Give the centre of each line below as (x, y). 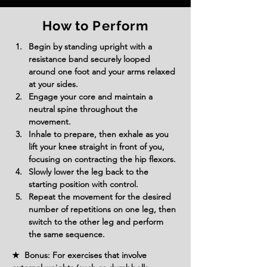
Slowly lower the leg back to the (90, 172)
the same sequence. (67, 234)
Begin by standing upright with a (91, 46)
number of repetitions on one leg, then (103, 209)
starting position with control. (83, 184)
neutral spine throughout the (84, 109)
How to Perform (95, 26)
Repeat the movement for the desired (101, 197)
